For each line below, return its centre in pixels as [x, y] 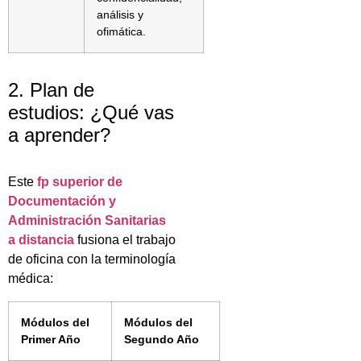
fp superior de [80, 181]
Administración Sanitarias [87, 220]
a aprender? [59, 135]
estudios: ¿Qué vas [91, 112]
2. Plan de [51, 89]
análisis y [120, 14]
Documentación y [62, 201]
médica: [31, 278]
